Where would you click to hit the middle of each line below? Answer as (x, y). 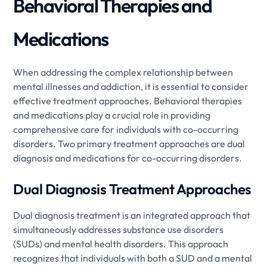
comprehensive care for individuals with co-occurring (126, 129)
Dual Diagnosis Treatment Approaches (132, 189)
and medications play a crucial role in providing (112, 115)
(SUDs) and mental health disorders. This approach (121, 243)
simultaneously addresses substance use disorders (119, 229)
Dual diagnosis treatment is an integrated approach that (132, 215)
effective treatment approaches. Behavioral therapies (128, 100)
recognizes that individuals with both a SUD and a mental (133, 258)
